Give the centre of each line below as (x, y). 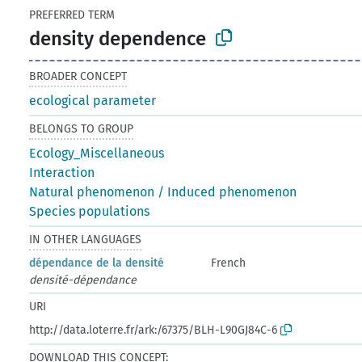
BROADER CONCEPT (78, 76)
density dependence (118, 38)
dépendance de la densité (97, 263)
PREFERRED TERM (72, 15)
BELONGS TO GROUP (82, 128)
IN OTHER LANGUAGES (86, 239)
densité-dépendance (83, 280)
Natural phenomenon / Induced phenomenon (163, 192)
